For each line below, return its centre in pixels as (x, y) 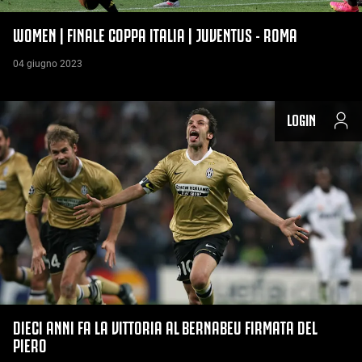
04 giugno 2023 (48, 63)
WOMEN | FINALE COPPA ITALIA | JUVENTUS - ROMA (155, 34)
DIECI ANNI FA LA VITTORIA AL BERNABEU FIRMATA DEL (165, 327)
